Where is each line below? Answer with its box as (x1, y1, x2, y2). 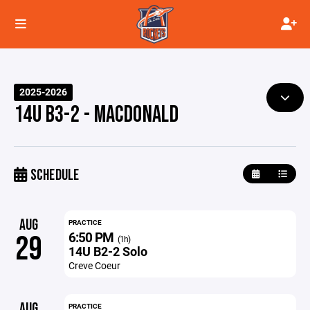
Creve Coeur (68, 259, 120, 272)
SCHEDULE (27, 166, 80, 185)
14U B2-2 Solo (68, 243, 147, 259)
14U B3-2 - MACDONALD (14, 101, 179, 129)
